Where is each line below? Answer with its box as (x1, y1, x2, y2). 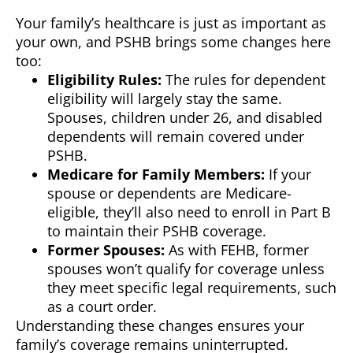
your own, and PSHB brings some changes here (16, 32, 331, 52)
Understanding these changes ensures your (16, 316, 304, 336)
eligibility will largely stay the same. (47, 89, 282, 109)
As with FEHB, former (165, 240, 309, 260)
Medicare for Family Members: (47, 165, 265, 184)
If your (265, 165, 311, 184)
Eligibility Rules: (47, 70, 162, 90)
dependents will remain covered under (47, 127, 304, 147)
